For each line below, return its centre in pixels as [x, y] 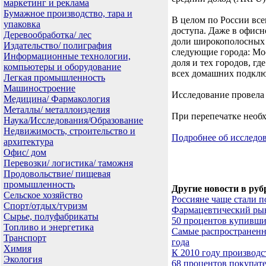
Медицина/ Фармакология [57, 99]
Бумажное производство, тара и [68, 13]
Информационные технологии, [67, 56]
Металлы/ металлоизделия [57, 110]
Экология [23, 259]
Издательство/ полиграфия [58, 45]
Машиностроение [39, 88]
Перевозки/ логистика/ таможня [68, 163]
